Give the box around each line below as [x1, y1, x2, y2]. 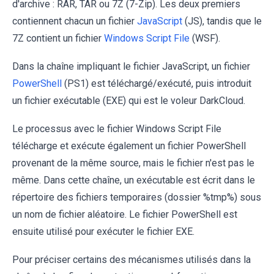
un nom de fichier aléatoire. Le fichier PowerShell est [12, 208, 237, 220]
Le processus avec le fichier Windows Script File [12, 122, 221, 135]
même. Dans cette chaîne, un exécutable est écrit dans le [12, 174, 255, 186]
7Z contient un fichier [12, 32, 104, 44]
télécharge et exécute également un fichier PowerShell [12, 139, 246, 152]
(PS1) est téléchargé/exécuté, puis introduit [62, 77, 251, 89]
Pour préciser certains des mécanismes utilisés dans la [12, 253, 251, 265]
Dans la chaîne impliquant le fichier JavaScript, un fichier [12, 60, 250, 72]
